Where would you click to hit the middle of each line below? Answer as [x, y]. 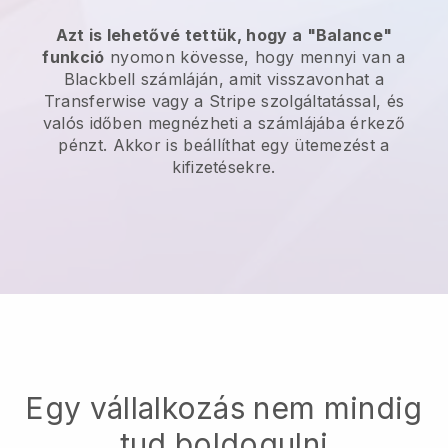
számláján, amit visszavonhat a [260, 79]
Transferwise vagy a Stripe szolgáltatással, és [224, 101]
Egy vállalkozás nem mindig [224, 408]
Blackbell [99, 79]
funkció [73, 57]
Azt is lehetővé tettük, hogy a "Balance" [224, 35]
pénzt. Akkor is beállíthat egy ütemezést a [224, 145]
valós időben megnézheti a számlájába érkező [224, 123]
